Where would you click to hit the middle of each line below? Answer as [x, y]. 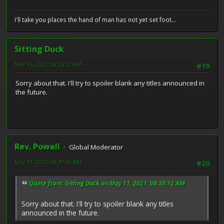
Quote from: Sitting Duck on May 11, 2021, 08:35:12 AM [107, 183]
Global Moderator [96, 147]
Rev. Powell [37, 147]
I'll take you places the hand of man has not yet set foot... [95, 20]
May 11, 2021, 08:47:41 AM [48, 162]
